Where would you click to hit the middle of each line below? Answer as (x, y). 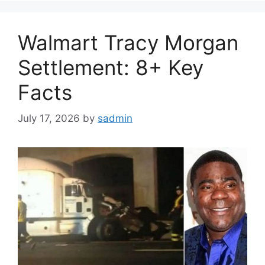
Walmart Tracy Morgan (128, 42)
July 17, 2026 (49, 119)
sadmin (115, 119)
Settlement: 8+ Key (111, 67)
